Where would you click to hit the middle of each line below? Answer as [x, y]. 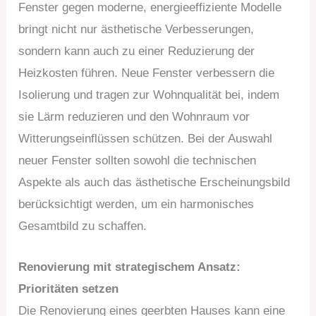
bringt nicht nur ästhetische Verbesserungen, [136, 29]
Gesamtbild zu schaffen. [83, 226]
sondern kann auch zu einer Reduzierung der [137, 51]
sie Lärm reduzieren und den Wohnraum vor [134, 116]
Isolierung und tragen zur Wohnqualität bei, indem [149, 95]
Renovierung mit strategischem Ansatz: [130, 267]
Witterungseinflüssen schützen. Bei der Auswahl [146, 138]
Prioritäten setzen [69, 288]
